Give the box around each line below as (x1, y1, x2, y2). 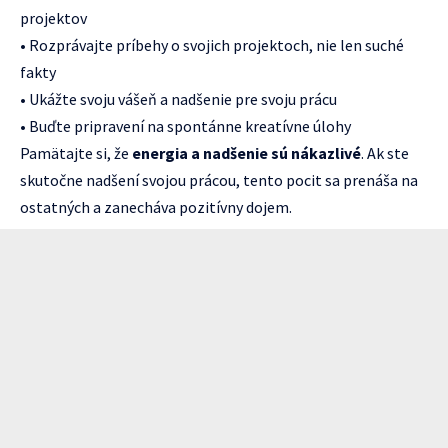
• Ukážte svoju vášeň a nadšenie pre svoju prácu (20, 89, 337, 110)
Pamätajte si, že (20, 143, 132, 164)
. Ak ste (361, 143, 409, 164)
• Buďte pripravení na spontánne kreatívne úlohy (20, 116, 351, 137)
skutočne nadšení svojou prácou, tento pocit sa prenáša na (20, 170, 418, 191)
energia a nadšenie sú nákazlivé (132, 143, 361, 164)
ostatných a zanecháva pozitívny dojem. (20, 197, 292, 218)
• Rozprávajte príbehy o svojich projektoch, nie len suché (20, 35, 404, 56)
